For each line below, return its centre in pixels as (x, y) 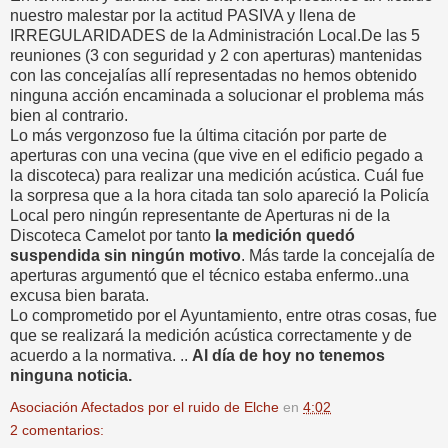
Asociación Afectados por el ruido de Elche (144, 406)
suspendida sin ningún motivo (125, 255)
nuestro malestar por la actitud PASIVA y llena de (183, 15)
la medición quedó (285, 235)
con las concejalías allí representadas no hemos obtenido (213, 75)
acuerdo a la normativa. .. (101, 355)
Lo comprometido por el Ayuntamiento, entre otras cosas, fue (223, 315)
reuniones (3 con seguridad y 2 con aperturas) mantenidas (216, 55)
